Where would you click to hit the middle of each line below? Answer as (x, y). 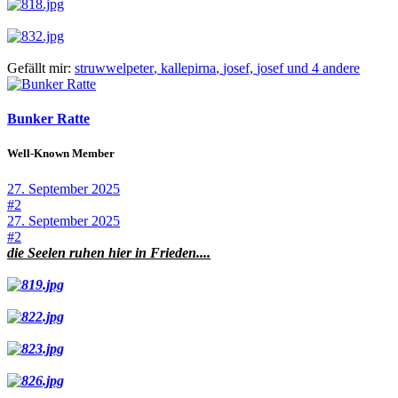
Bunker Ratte (48, 119)
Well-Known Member (61, 154)
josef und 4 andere (308, 68)
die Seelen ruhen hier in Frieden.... (109, 252)
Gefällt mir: (39, 68)
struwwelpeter (114, 68)
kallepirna (188, 68)
